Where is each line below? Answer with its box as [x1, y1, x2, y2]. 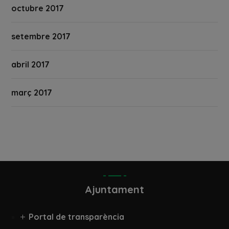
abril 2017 [11, 59, 50, 70]
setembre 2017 [11, 31, 71, 42]
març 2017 [11, 87, 53, 98]
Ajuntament [85, 183, 144, 196]
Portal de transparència [29, 212, 124, 222]
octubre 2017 [11, 3, 64, 14]
